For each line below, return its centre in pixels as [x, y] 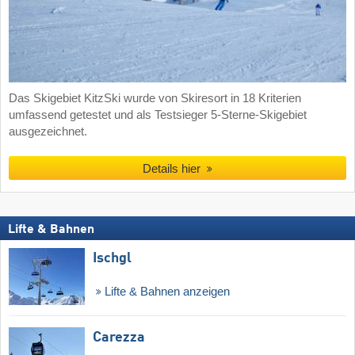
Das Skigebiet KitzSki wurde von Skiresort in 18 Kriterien [155, 99]
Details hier [174, 169]
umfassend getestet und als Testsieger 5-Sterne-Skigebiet [158, 115]
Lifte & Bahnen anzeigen [165, 291]
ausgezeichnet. [48, 132]
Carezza [119, 337]
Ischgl [112, 258]
